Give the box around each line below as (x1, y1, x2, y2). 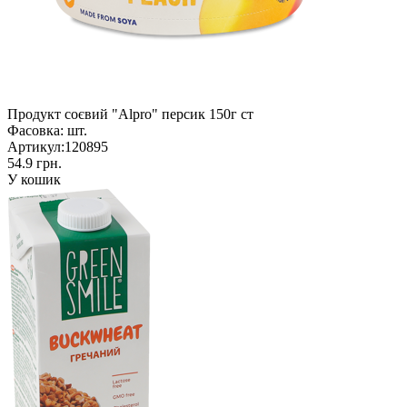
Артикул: (7, 138, 65, 154)
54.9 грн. (7, 154, 62, 171)
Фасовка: (7, 122, 64, 138)
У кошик (7, 171, 61, 187)
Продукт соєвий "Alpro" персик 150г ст (7, 105, 253, 122)
